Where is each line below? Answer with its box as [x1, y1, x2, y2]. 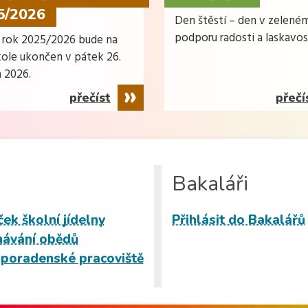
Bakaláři [172, 169, 248, 198]
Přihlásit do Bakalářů [172, 210, 305, 229]
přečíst [69, 89, 111, 106]
